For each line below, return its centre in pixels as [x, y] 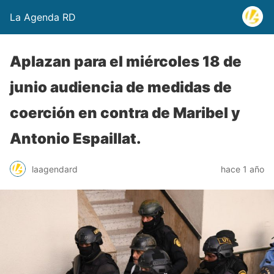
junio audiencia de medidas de [121, 87]
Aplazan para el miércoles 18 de [126, 61]
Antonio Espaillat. [76, 139]
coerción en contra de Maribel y [125, 113]
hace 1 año [243, 169]
